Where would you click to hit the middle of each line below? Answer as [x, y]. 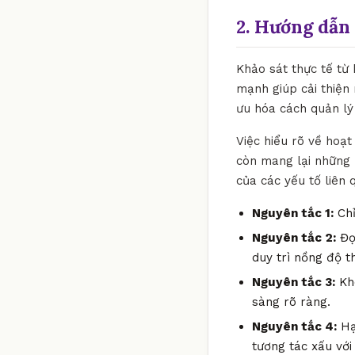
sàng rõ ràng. [291, 302]
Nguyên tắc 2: [294, 237]
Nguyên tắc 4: [294, 326]
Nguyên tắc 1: [293, 213]
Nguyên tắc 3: [294, 282]
